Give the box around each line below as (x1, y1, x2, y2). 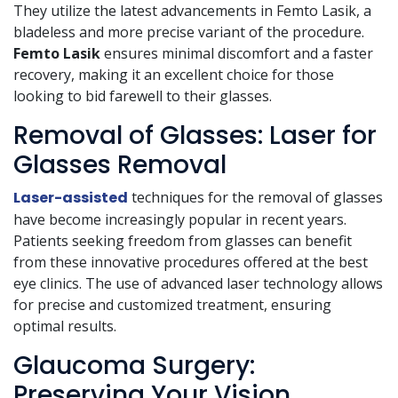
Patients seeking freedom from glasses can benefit (13, 231, 352, 251)
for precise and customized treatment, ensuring (13, 295, 331, 315)
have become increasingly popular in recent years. (13, 210, 346, 230)
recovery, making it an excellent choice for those (13, 65, 334, 85)
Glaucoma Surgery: (13, 348, 255, 384)
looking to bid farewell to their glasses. (13, 86, 272, 107)
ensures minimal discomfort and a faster (100, 44, 373, 64)
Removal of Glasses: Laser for (13, 118, 377, 154)
